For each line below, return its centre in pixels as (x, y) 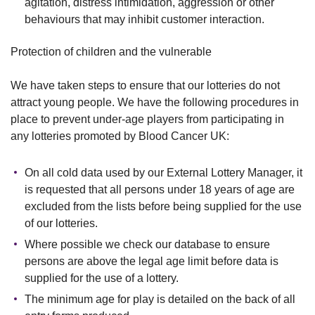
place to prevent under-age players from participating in (147, 119)
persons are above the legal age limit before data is (152, 261)
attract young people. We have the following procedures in (155, 102)
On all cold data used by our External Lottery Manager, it (163, 173)
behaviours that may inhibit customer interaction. (144, 19)
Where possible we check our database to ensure (147, 244)
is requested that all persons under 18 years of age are (160, 189)
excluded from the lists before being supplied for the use (163, 206)
